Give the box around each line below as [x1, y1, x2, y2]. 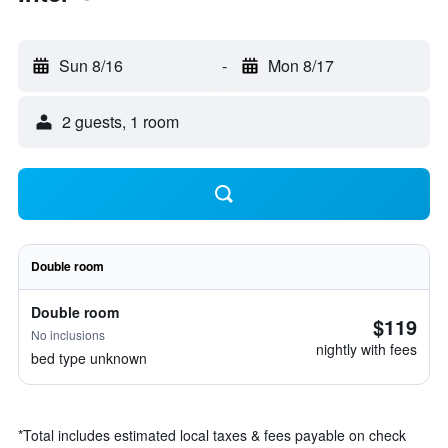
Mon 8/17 [267, 54, 334, 77]
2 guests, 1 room [62, 110, 179, 133]
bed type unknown [31, 348, 147, 368]
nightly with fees [316, 339, 417, 359]
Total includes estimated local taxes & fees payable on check [23, 425, 406, 445]
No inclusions [31, 326, 105, 343]
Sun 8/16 [59, 54, 123, 77]
